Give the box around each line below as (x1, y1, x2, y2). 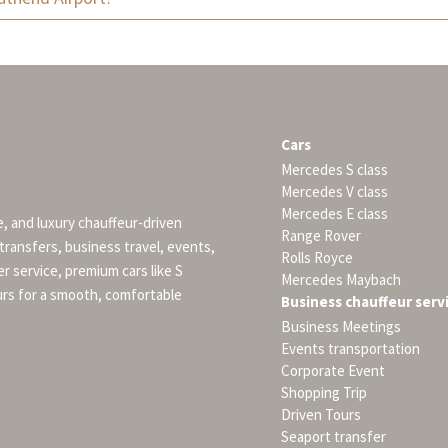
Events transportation (280, 339, 420, 359)
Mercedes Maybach (280, 270, 401, 290)
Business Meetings (280, 317, 401, 337)
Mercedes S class (280, 160, 388, 180)
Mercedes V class (280, 182, 388, 202)
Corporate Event (280, 361, 385, 381)
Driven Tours (280, 405, 361, 425)
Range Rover (280, 226, 361, 246)
